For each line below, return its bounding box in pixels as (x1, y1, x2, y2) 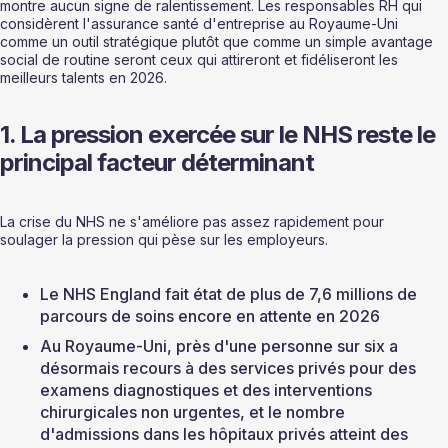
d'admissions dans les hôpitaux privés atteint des (40, 424, 412, 445)
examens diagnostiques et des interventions (40, 380, 376, 401)
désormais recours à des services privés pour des (40, 358, 420, 379)
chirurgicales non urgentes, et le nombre (40, 402, 349, 423)
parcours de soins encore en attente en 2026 (40, 306, 380, 327)
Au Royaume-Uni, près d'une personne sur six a (40, 336, 402, 357)
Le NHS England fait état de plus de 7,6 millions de (40, 284, 421, 305)
